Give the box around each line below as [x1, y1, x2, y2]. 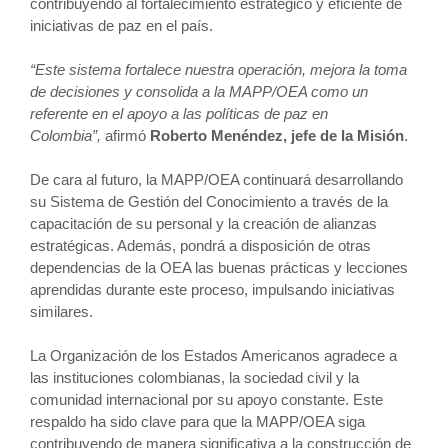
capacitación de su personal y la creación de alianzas [30, 215, 377, 232]
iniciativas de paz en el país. [30, 17, 213, 34]
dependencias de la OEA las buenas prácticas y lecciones [30, 259, 408, 276]
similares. [30, 303, 93, 320]
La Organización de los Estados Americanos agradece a [30, 347, 397, 364]
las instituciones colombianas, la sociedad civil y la [30, 369, 359, 386]
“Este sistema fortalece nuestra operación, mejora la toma [30, 61, 407, 78]
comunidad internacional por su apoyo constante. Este [30, 391, 383, 408]
